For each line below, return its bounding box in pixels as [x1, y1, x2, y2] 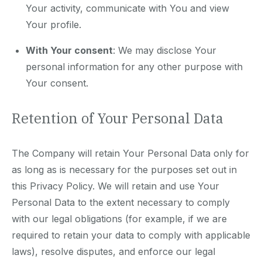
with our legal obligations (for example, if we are [12, 213, 227, 225]
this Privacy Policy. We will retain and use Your [12, 180, 219, 192]
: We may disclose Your [113, 44, 216, 57]
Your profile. [26, 19, 81, 31]
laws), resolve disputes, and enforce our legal [12, 246, 215, 258]
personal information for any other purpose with [26, 61, 243, 73]
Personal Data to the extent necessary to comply [12, 196, 230, 209]
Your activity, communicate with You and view [26, 2, 229, 15]
